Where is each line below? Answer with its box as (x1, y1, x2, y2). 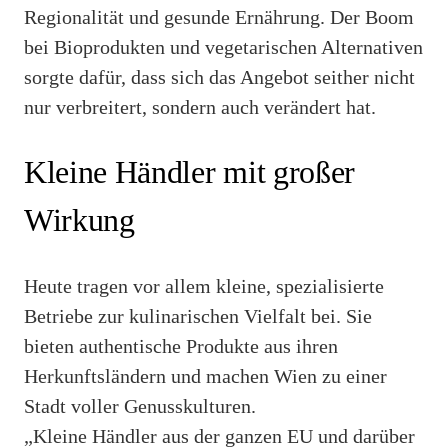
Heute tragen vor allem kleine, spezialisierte (24, 274, 384, 297)
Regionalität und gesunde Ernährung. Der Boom (24, 5, 414, 28)
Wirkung (24, 202, 135, 239)
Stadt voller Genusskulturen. (24, 394, 256, 417)
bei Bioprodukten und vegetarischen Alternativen (24, 35, 423, 58)
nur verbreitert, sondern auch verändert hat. (24, 95, 376, 118)
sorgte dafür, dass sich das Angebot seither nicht (24, 65, 415, 88)
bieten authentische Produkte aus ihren (24, 334, 338, 357)
